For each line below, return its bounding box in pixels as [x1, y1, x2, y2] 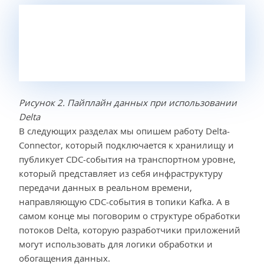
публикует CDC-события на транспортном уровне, [19, 153, 236, 165]
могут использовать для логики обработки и [19, 237, 213, 250]
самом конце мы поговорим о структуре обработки [19, 209, 240, 222]
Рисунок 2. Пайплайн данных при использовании [19, 96, 237, 108]
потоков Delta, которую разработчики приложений [19, 223, 240, 236]
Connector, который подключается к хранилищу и [19, 138, 234, 151]
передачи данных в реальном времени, [19, 181, 192, 193]
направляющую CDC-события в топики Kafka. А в [19, 195, 230, 207]
